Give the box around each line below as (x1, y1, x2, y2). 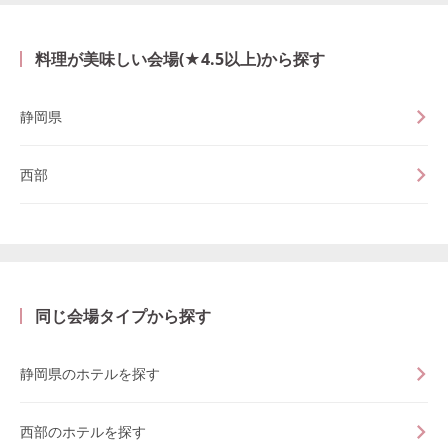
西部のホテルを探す (20, 421, 146, 441)
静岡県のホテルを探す (20, 363, 160, 383)
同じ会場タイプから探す (35, 305, 211, 327)
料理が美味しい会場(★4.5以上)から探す (35, 48, 325, 70)
